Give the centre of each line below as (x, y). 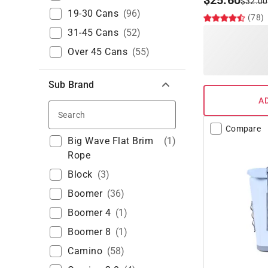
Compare (243, 129)
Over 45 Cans (98, 52)
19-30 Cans (93, 14)
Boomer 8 (89, 232)
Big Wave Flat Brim (110, 141)
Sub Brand (71, 85)
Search (102, 114)
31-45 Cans (93, 33)
